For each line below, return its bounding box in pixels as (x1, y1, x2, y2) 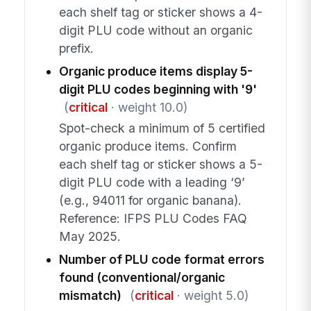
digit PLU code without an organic (58, 22, 253, 37)
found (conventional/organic (58, 270, 225, 285)
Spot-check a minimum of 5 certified (58, 121, 265, 136)
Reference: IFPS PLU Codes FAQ (58, 211, 247, 226)
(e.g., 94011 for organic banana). (58, 193, 242, 208)
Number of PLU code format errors (58, 252, 264, 267)
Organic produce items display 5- (58, 63, 253, 78)
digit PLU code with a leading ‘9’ (58, 175, 245, 190)
